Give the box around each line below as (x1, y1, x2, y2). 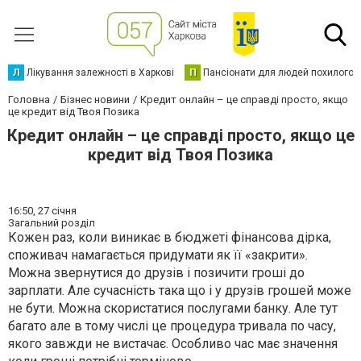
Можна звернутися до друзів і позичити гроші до (8, 265, 305, 280)
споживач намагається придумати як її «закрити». (8, 247, 308, 263)
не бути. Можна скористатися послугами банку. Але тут (8, 301, 338, 316)
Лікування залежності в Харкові (27, 67, 174, 78)
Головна (8, 93, 50, 106)
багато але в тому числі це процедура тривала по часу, (8, 318, 336, 334)
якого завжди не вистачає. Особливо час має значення (8, 336, 338, 351)
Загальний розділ (8, 217, 95, 229)
